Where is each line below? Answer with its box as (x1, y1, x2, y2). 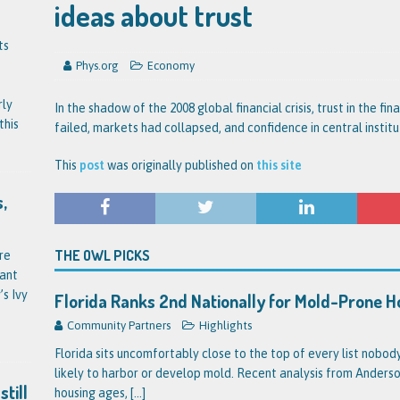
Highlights (198, 319, 252, 332)
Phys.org (75, 59, 119, 72)
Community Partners (66, 319, 171, 332)
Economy (146, 59, 195, 72)
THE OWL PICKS (54, 246, 150, 264)
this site (255, 158, 302, 172)
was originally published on (104, 158, 256, 172)
